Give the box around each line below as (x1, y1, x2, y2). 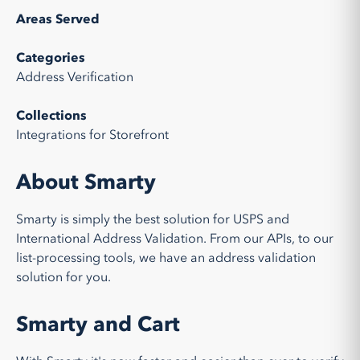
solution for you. (16, 268, 111, 286)
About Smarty (16, 168, 156, 197)
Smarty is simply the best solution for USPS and (16, 211, 289, 228)
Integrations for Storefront (16, 126, 169, 144)
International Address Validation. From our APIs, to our (16, 230, 333, 247)
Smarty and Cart (16, 310, 180, 339)
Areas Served (16, 10, 100, 28)
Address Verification (16, 68, 133, 86)
